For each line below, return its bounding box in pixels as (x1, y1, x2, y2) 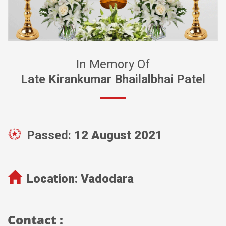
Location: (27, 171, 81, 186)
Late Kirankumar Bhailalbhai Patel (21, 72, 205, 87)
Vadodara (81, 171, 134, 186)
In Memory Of (76, 57, 150, 72)
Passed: (27, 128, 74, 143)
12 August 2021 (74, 128, 162, 143)
